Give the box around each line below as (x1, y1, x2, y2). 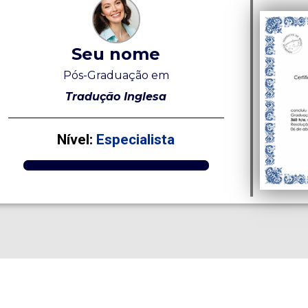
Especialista (93, 131, 175, 148)
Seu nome (71, 44, 161, 65)
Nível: (57, 131, 93, 148)
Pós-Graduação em (63, 69, 169, 82)
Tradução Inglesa (65, 90, 167, 104)
